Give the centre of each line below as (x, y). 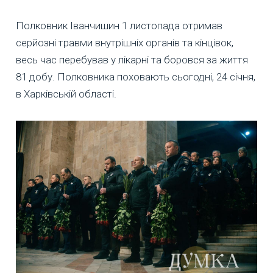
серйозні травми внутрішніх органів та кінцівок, (125, 43)
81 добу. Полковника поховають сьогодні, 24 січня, (136, 77)
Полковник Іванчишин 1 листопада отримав (119, 26)
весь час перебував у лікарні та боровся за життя (132, 60)
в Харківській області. (66, 94)
